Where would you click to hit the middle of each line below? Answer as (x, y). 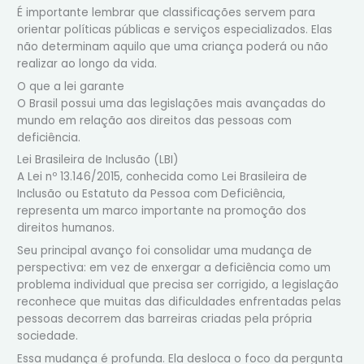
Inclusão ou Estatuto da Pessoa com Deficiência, (152, 194)
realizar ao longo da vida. (87, 63)
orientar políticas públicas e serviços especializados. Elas (175, 29)
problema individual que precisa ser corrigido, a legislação (178, 285)
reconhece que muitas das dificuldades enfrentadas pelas (180, 302)
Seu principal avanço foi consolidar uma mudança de (165, 251)
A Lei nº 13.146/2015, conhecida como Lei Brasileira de (162, 177)
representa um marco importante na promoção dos (162, 211)
